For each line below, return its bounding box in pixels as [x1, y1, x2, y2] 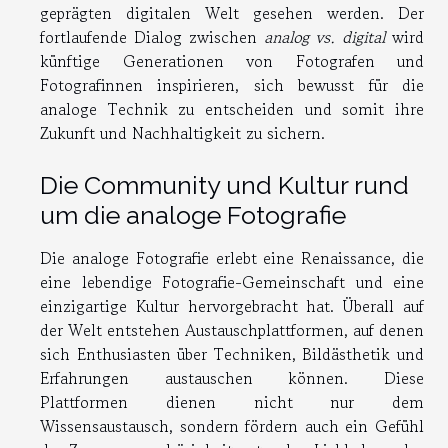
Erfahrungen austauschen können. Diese [40, 366, 424, 391]
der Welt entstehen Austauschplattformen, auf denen [40, 318, 424, 343]
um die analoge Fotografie [40, 200, 346, 231]
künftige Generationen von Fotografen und [40, 49, 424, 74]
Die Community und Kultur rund [40, 170, 409, 201]
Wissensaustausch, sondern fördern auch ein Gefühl [40, 414, 424, 439]
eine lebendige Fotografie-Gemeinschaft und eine [40, 270, 424, 295]
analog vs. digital [263, 25, 386, 50]
